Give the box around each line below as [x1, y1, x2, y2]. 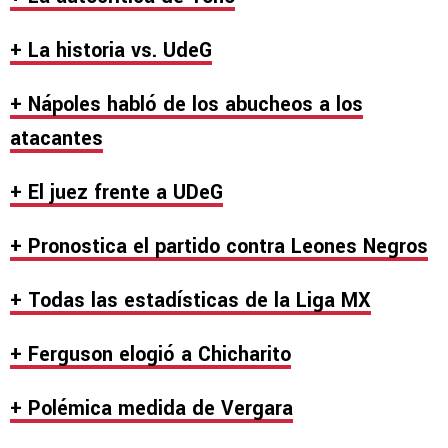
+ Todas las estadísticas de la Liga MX [10, 285, 371, 315]
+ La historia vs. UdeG [10, 35, 212, 65]
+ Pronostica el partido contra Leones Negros [10, 231, 428, 261]
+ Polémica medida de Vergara [10, 393, 293, 423]
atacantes [10, 123, 103, 153]
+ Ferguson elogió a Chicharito [10, 339, 291, 369]
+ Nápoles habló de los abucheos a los [10, 89, 363, 119]
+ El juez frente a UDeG [10, 177, 223, 207]
